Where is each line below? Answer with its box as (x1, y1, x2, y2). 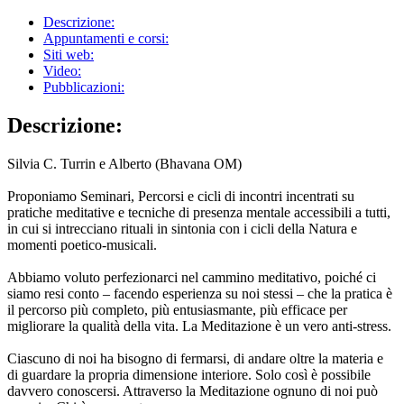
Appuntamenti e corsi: (43, 30, 169, 46)
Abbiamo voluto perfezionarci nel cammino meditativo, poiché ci (7, 269, 376, 285)
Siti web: (43, 46, 94, 62)
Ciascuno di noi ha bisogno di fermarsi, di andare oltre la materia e (7, 350, 383, 366)
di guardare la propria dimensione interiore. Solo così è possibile (7, 366, 371, 382)
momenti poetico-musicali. (7, 236, 157, 252)
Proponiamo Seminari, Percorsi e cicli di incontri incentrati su (7, 188, 354, 204)
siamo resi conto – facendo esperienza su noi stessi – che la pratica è (7, 285, 392, 301)
